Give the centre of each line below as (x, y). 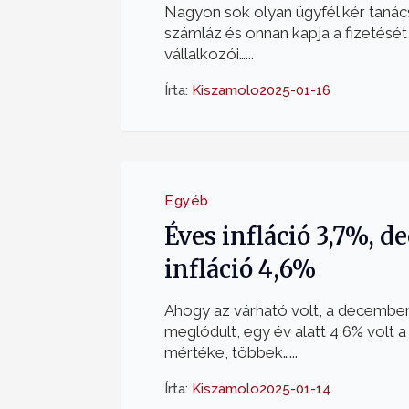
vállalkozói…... (209, 54)
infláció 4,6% (240, 269)
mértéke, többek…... (231, 352)
